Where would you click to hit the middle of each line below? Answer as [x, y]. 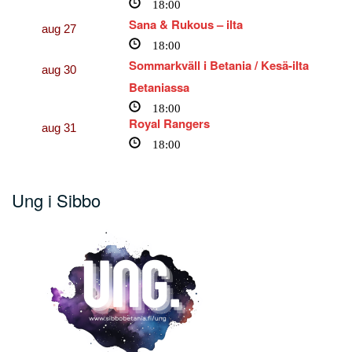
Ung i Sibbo [56, 200]
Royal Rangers [170, 123]
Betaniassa [159, 87]
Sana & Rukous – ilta [186, 24]
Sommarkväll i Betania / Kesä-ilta [219, 65]
